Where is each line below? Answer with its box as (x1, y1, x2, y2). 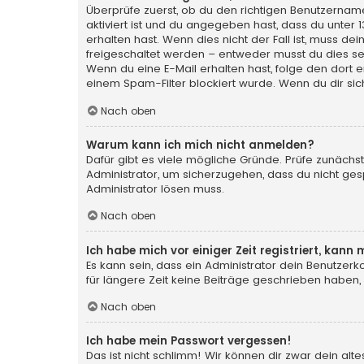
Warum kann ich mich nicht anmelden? (86, 136, 314, 153)
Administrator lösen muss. (86, 180, 224, 197)
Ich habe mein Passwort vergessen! (86, 333, 292, 349)
